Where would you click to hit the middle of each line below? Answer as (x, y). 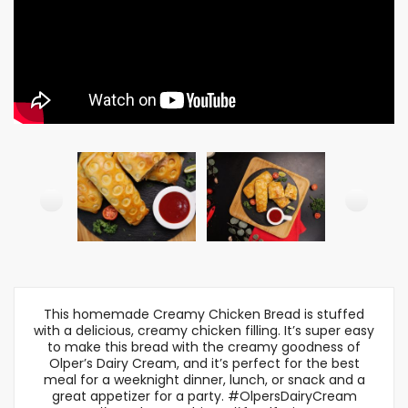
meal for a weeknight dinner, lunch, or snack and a (204, 380)
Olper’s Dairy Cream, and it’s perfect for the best (204, 363)
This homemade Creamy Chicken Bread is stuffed (204, 314)
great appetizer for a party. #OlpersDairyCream (204, 396)
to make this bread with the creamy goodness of (204, 347)
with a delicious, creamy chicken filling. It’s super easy (204, 331)
